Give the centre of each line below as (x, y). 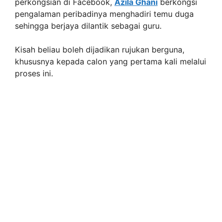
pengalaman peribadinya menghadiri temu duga (104, 14)
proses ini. (34, 74)
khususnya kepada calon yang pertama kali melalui (111, 62)
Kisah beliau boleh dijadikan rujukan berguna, (100, 50)
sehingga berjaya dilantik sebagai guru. (88, 26)
